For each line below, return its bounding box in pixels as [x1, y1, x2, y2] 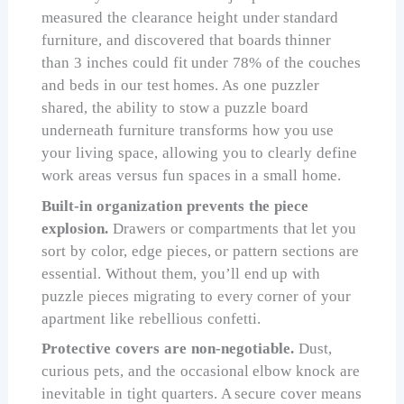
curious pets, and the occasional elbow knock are [41, 363, 361, 381]
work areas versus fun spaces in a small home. [41, 167, 341, 185]
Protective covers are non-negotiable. [41, 340, 294, 358]
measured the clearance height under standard [41, 9, 339, 27]
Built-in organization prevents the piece [41, 197, 308, 215]
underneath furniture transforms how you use [41, 122, 335, 140]
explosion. [41, 219, 109, 237]
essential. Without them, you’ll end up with [41, 264, 321, 282]
